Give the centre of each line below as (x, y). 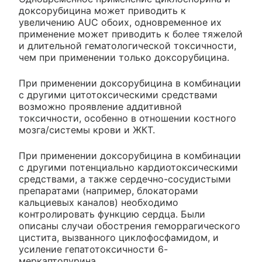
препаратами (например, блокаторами (108, 190)
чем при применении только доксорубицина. (124, 57)
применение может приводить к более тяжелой (131, 34)
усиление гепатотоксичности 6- (93, 249)
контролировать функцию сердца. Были (112, 214)
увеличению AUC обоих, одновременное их (120, 22)
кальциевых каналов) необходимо (99, 202)
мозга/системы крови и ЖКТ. (87, 130)
